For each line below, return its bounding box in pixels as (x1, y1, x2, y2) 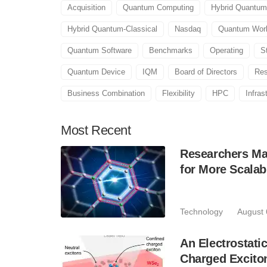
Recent (91, 123, 131, 138)
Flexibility (162, 89, 195, 98)
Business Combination (67, 89, 145, 98)
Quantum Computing (123, 3, 194, 12)
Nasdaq (175, 24, 201, 33)
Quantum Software (67, 46, 132, 55)
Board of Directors (175, 67, 237, 76)
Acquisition (67, 3, 105, 12)
